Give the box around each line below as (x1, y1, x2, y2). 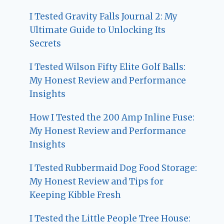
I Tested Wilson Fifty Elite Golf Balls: (29, 61, 186, 73)
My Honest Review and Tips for (29, 176, 164, 187)
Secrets (29, 38, 61, 49)
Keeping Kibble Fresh (29, 189, 121, 201)
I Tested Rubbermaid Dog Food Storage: (29, 162, 197, 174)
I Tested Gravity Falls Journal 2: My (29, 11, 178, 22)
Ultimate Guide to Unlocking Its (29, 24, 166, 36)
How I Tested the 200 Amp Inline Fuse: (29, 112, 195, 123)
